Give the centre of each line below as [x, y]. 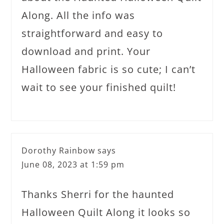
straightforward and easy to [92, 33]
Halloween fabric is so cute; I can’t [109, 69]
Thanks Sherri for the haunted [98, 194]
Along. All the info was [78, 15]
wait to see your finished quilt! [99, 87]
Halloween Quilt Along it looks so [106, 212]
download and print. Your [86, 51]
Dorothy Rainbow [58, 150]
